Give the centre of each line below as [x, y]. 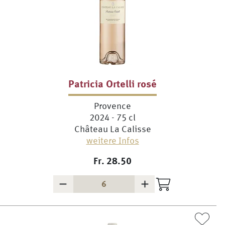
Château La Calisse [113, 129]
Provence [113, 106]
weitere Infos [113, 140]
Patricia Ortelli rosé [113, 83]
